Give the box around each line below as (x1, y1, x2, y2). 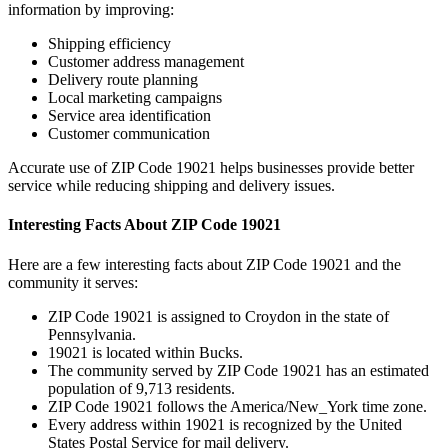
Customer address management (48, 53, 244, 71)
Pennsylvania (48, 325, 132, 343)
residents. (172, 379, 235, 397)
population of (48, 379, 136, 397)
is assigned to (153, 307, 245, 325)
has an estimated (322, 361, 429, 379)
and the (351, 255, 401, 273)
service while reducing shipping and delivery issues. (8, 177, 335, 195)
